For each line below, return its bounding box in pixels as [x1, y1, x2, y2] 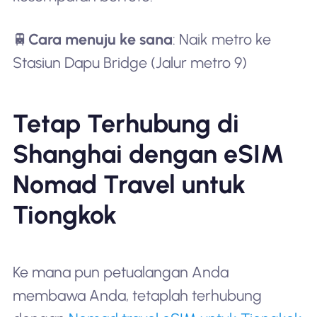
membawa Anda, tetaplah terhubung [12, 287, 262, 305]
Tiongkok [12, 200, 117, 231]
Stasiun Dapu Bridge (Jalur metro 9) [12, 54, 247, 72]
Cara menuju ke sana [28, 30, 173, 49]
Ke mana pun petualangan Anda [12, 263, 229, 282]
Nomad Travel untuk [12, 169, 246, 200]
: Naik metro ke [172, 30, 271, 49]
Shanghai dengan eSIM [12, 139, 284, 170]
